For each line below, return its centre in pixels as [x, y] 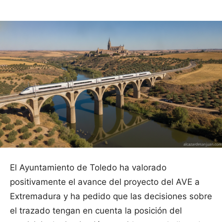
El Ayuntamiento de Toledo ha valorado [88, 168]
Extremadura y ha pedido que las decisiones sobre [111, 196]
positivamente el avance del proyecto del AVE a [105, 182]
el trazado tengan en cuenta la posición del [96, 211]
